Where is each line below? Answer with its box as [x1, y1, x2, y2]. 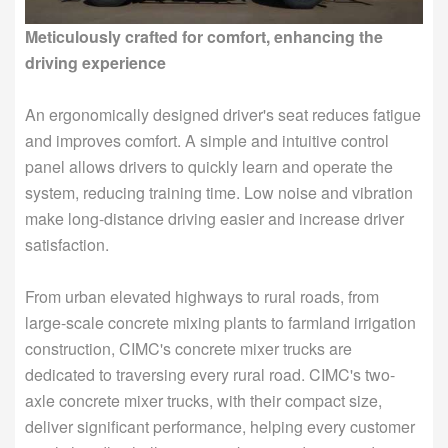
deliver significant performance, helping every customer [25, 415, 415, 439]
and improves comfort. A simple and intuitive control [25, 129, 389, 153]
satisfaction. [25, 233, 109, 257]
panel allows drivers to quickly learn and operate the [25, 155, 393, 179]
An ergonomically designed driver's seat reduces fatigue [25, 103, 421, 127]
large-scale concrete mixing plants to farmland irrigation [25, 311, 416, 335]
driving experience [25, 51, 166, 75]
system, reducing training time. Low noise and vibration [25, 181, 413, 205]
